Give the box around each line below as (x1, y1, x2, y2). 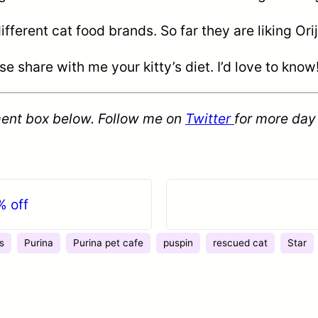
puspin (163, 236, 193, 248)
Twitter (185, 109, 234, 127)
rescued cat (213, 236, 268, 248)
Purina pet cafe (73, 236, 143, 248)
